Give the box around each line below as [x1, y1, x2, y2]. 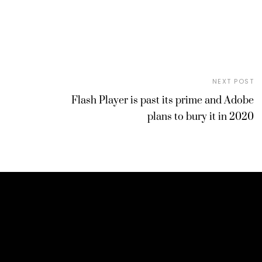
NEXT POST [212, 76, 254, 86]
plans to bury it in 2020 [147, 110, 254, 123]
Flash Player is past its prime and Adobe [71, 94, 254, 107]
